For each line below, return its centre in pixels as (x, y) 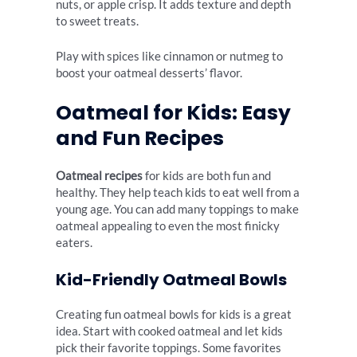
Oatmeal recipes (99, 175)
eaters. (74, 242)
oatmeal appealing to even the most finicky (168, 226)
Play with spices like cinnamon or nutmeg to (169, 57)
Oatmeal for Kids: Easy (173, 112)
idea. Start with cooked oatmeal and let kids (169, 331)
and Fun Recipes (140, 138)
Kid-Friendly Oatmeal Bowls (171, 280)
